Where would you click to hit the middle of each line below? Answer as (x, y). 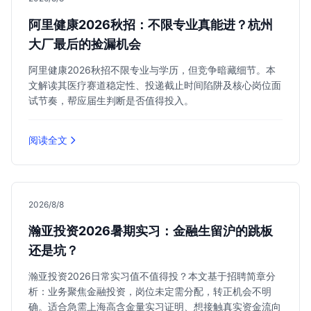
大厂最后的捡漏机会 (85, 44)
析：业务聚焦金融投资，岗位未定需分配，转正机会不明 (150, 291)
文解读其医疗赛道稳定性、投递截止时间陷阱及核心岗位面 (155, 85)
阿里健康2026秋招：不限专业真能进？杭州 (151, 24)
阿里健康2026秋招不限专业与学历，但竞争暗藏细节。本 (152, 69)
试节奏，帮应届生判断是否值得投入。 (111, 100)
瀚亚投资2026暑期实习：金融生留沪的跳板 (151, 230)
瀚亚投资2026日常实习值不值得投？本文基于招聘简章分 (152, 276)
